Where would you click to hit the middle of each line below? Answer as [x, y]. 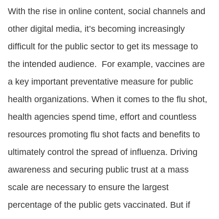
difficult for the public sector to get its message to [103, 46]
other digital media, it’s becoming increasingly [96, 29]
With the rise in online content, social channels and [107, 11]
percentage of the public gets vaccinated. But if [99, 205]
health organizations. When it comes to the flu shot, [108, 99]
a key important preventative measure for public [100, 81]
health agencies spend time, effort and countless [102, 117]
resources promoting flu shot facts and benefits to [104, 134]
